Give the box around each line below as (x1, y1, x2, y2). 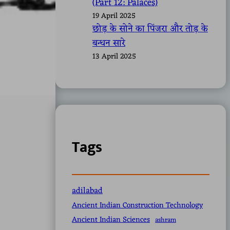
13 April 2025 (92, 50, 136, 64)
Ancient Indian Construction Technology (72, 199, 203, 213)
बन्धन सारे (92, 35, 125, 52)
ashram (155, 214, 176, 226)
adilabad (72, 184, 103, 199)
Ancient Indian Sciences (72, 213, 150, 227)
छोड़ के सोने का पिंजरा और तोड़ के (92, 21, 208, 37)
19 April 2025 (92, 10, 136, 23)
